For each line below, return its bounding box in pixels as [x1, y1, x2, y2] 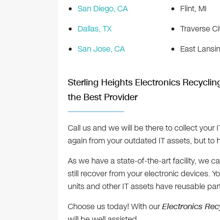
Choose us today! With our [67, 201, 162, 213]
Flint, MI [180, 3, 207, 15]
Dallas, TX [77, 23, 111, 35]
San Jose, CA [77, 43, 125, 55]
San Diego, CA [77, 3, 128, 15]
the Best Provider [67, 91, 137, 104]
